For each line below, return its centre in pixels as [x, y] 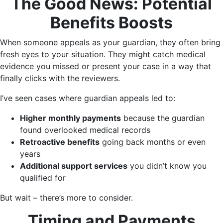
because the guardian [163, 118]
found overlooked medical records [85, 130]
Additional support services [74, 166]
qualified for [43, 178]
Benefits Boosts [111, 23]
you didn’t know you [167, 166]
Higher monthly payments [70, 118]
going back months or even [153, 142]
